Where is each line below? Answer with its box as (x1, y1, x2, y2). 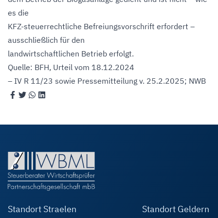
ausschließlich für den (8, 35, 85, 45)
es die (8, 8, 29, 18)
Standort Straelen (8, 203, 76, 215)
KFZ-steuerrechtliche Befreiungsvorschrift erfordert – (8, 21, 195, 31)
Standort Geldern (142, 203, 209, 215)
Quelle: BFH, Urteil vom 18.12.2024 (8, 62, 134, 72)
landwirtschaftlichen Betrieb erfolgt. (8, 49, 134, 58)
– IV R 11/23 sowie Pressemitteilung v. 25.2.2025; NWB (8, 76, 206, 86)
